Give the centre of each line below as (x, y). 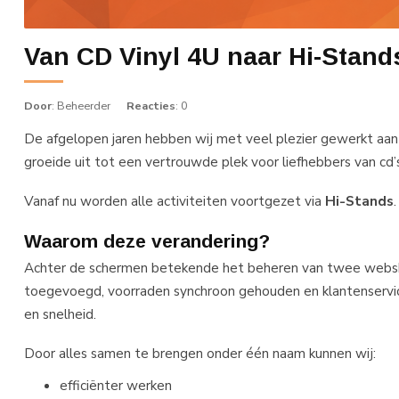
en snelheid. (60, 313)
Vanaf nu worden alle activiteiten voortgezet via (175, 201)
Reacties (151, 106)
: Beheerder (81, 106)
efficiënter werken (116, 385)
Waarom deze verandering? (147, 240)
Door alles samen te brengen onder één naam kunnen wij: (200, 354)
